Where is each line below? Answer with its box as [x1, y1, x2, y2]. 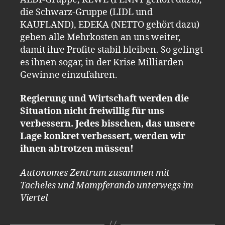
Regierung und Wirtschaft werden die [20, 93, 189, 104]
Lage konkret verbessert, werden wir [20, 131, 185, 142]
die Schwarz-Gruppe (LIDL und [20, 6, 153, 18]
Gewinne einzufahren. [20, 69, 118, 81]
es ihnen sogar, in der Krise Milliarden [20, 56, 184, 68]
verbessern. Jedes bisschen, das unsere [20, 118, 195, 130]
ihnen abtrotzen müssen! [20, 143, 134, 155]
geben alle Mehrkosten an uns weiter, [20, 31, 181, 43]
